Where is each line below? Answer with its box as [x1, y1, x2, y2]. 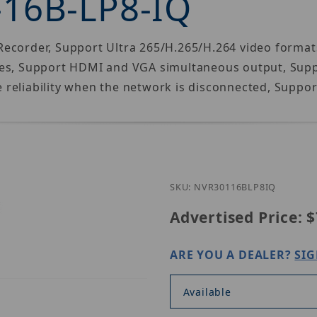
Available [183, 284, 231, 299]
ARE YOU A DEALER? [170, 247, 295, 263]
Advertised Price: [170, 207, 303, 228]
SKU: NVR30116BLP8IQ [170, 181, 277, 194]
